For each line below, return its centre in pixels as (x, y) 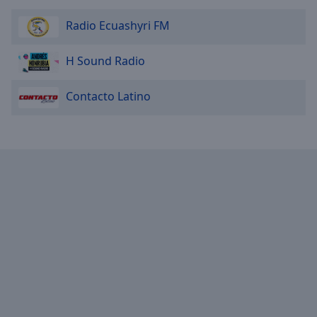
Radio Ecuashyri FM (118, 26)
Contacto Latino (108, 97)
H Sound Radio (105, 61)
